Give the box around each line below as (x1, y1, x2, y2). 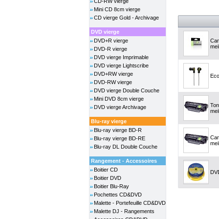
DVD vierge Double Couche (94, 88, 159, 93)
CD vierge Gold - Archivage (94, 15, 159, 21)
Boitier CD (94, 167, 118, 173)
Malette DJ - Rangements (94, 208, 154, 214)
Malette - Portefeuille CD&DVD (94, 200, 166, 206)
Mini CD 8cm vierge (94, 6, 140, 12)
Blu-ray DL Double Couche (94, 144, 157, 150)
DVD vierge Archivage (94, 104, 146, 110)
